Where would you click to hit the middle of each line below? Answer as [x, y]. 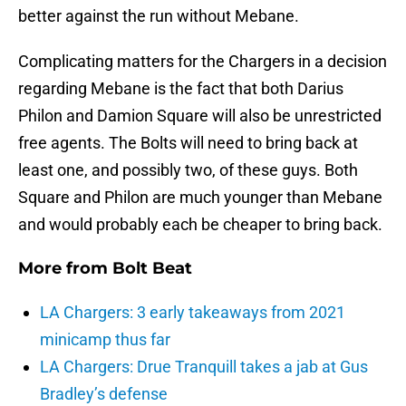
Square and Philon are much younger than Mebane [200, 198]
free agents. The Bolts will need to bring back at [188, 143]
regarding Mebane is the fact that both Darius [181, 89]
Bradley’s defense [104, 394]
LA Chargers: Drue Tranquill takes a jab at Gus [204, 367]
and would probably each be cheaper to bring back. [200, 225]
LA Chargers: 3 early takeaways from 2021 [193, 313]
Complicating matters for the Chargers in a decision [203, 62]
